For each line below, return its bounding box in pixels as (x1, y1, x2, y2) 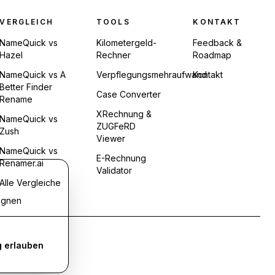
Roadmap (193, 50, 232, 60)
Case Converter (96, 89, 161, 99)
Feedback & (193, 37, 242, 48)
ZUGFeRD (96, 121, 136, 131)
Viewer (96, 133, 125, 144)
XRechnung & (96, 109, 152, 119)
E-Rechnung (96, 153, 146, 163)
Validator (96, 165, 132, 176)
